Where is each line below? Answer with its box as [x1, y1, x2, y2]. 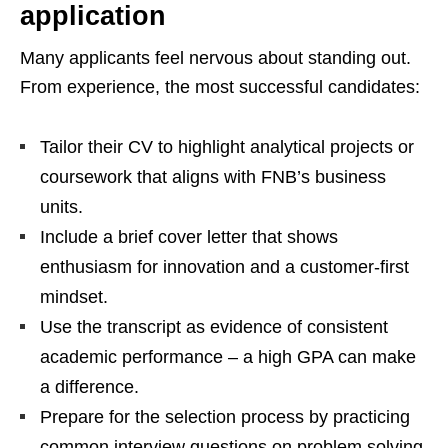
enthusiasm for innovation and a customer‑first [40, 257, 409, 278]
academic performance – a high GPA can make [40, 347, 416, 368]
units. [40, 197, 83, 218]
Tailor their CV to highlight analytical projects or [40, 137, 414, 158]
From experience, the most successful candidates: [20, 77, 420, 98]
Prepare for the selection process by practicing [40, 407, 410, 428]
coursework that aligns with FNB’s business [40, 167, 386, 188]
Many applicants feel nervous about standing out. [20, 48, 411, 69]
